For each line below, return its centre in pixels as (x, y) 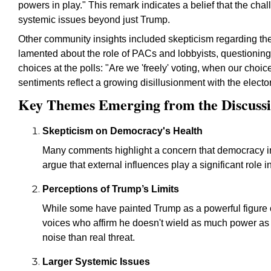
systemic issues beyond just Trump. (94, 20)
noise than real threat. (89, 237)
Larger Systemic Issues (96, 262)
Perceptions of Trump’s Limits (111, 189)
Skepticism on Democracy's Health (122, 131)
